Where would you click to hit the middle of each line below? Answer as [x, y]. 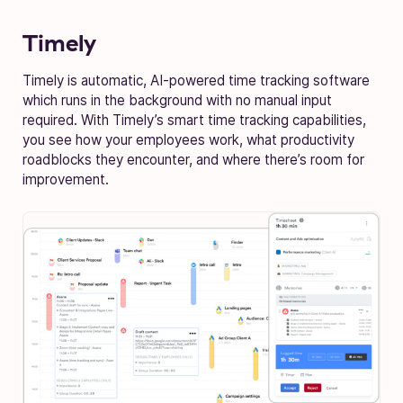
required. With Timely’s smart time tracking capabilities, [194, 120]
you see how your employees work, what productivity [188, 139]
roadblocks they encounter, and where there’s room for [193, 159]
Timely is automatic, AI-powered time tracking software [196, 80]
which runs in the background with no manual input [177, 100]
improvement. [67, 179]
